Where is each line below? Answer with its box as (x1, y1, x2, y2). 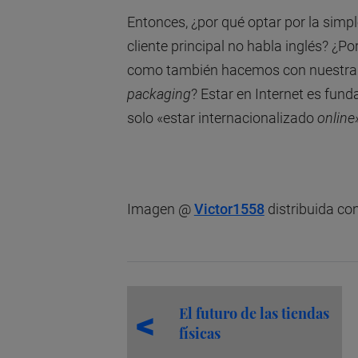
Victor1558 (193, 200, 265, 217)
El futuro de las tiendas (178, 304, 329, 324)
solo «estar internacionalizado (126, 109, 317, 126)
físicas (178, 324, 221, 344)
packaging (126, 85, 191, 102)
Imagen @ (126, 200, 194, 217)
